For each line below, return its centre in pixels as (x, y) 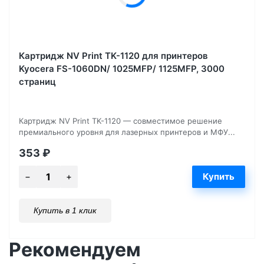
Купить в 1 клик (65, 210)
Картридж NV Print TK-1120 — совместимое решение (121, 121)
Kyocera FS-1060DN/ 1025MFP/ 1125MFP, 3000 (122, 68)
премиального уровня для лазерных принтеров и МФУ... (127, 132)
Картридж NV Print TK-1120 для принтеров (113, 55)
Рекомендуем (75, 249)
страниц (37, 81)
